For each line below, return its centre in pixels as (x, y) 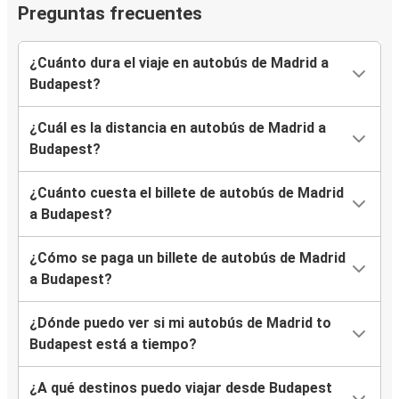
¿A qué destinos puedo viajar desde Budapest (181, 388)
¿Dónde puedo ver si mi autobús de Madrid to (180, 323)
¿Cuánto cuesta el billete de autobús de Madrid (187, 193)
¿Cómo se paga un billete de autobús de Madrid (187, 258)
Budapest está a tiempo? (113, 345)
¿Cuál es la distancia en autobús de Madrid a (178, 128)
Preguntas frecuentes (110, 14)
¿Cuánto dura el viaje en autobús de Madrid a (179, 63)
